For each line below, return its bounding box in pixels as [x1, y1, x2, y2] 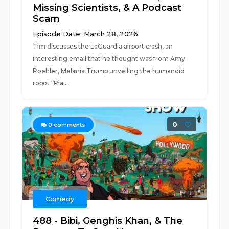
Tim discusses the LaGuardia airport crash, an [33, 42, 173, 50]
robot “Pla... [33, 79, 68, 87]
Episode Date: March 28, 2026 [33, 30, 139, 38]
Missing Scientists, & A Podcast [33, 2, 182, 13]
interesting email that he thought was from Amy [33, 55, 186, 62]
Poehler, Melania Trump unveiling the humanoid [33, 67, 185, 75]
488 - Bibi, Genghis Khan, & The [33, 215, 183, 226]
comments [52, 121, 86, 128]
